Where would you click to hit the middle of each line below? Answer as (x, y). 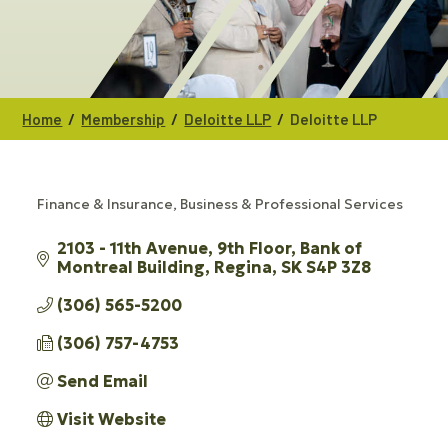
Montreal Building (131, 267)
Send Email (103, 381)
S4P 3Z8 (339, 267)
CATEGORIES (98, 221)
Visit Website (112, 419)
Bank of (331, 248)
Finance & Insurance (105, 205)
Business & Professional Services (292, 205)
